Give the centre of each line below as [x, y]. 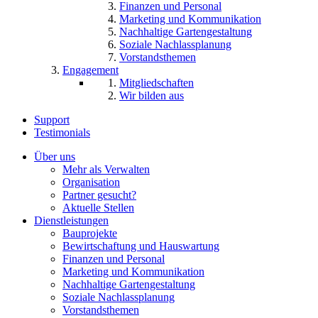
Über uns [55, 156]
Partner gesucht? [99, 194]
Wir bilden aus [152, 95]
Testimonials [62, 132]
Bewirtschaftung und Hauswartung [141, 246]
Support [52, 119]
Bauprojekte [90, 233]
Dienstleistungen [71, 220]
